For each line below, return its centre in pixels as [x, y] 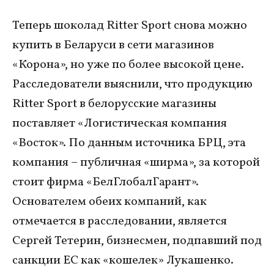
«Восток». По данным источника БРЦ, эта [129, 143]
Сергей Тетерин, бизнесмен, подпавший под [137, 241]
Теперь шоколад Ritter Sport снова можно [130, 25]
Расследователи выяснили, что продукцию [132, 84]
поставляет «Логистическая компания [120, 123]
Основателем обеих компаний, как [109, 202]
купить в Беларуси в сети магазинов [113, 45]
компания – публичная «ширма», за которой [136, 162]
